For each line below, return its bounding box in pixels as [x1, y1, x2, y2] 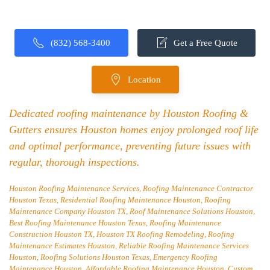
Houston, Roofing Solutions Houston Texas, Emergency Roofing [9, 253, 218, 262]
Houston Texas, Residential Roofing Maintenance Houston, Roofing [9, 195, 231, 204]
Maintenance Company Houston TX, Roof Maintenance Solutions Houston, [9, 207, 255, 216]
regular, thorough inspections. [9, 156, 140, 168]
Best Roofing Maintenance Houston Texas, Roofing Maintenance [9, 218, 221, 227]
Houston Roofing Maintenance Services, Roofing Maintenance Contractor [9, 184, 253, 193]
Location [127, 75, 161, 84]
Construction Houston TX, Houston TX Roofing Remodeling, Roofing [9, 230, 234, 239]
